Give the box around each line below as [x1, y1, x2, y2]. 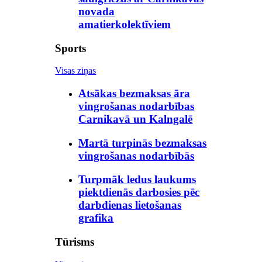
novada [78, 5, 115, 18]
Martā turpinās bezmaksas [78, 136, 207, 149]
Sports [55, 42, 87, 54]
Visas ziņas [55, 65, 96, 76]
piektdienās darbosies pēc [78, 186, 200, 199]
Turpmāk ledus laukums [78, 173, 196, 186]
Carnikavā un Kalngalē [78, 113, 193, 126]
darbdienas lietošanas [78, 199, 182, 212]
